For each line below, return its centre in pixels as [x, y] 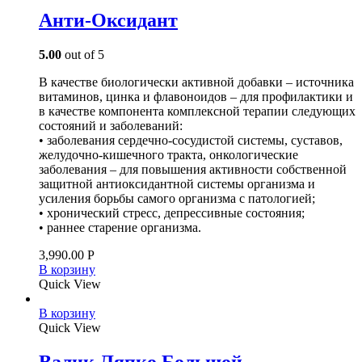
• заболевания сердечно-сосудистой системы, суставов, [191, 141]
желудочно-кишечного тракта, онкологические [168, 155]
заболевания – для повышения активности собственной [193, 170]
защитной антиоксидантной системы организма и [177, 184]
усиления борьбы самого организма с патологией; [177, 199]
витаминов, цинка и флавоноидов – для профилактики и [196, 97]
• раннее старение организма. [120, 228]
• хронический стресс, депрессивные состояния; [172, 213]
